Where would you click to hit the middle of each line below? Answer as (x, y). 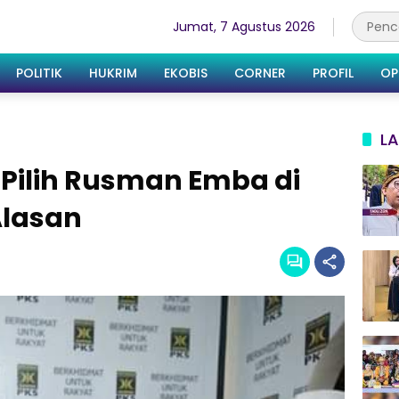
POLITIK (39, 73)
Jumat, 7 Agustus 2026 (244, 26)
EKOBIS (186, 73)
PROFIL (333, 73)
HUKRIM (113, 73)
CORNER (260, 73)
